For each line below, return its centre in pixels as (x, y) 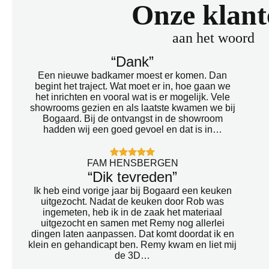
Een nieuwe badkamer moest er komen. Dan (133, 75)
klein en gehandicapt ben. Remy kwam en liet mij (133, 244)
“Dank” (133, 61)
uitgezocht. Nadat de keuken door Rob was (133, 201)
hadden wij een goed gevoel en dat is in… (132, 129)
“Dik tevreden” (133, 177)
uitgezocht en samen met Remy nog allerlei (132, 223)
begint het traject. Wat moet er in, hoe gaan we (132, 86)
